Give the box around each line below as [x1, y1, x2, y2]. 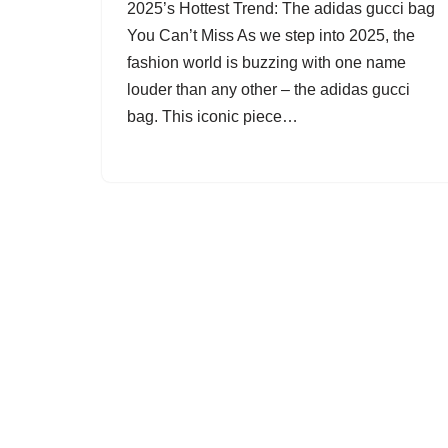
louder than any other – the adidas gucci [127, 81, 410, 98]
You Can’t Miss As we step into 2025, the [127, 27, 415, 44]
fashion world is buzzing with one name [127, 54, 406, 71]
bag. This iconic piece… [127, 108, 302, 125]
